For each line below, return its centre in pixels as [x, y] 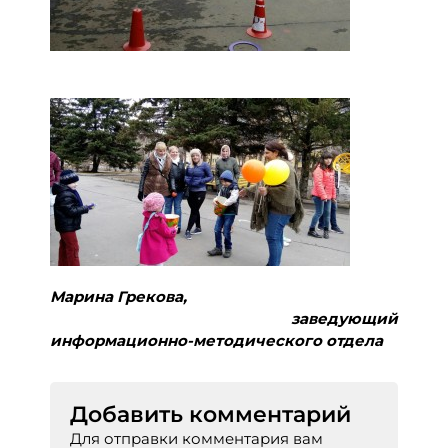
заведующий [224, 318]
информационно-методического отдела [216, 340]
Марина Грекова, [224, 296]
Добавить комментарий [210, 414]
